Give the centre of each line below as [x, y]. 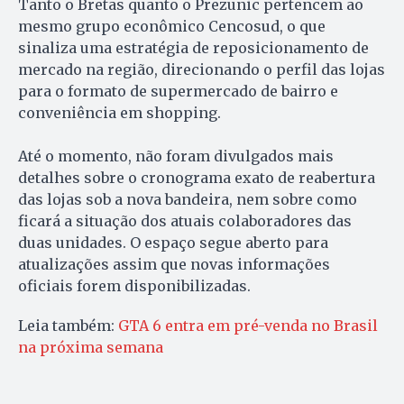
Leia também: [68, 325]
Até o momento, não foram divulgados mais [176, 156]
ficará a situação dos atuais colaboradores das [185, 220]
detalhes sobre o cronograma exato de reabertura [197, 177]
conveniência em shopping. [119, 112]
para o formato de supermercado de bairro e [178, 91]
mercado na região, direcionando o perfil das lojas [202, 69]
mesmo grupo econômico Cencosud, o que [172, 26]
